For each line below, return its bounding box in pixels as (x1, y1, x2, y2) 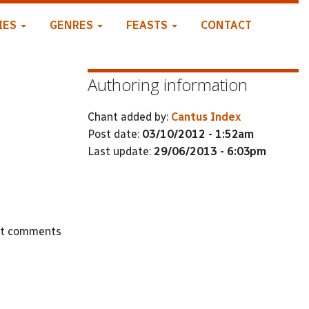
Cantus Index (171, 110, 241, 123)
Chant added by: (88, 110, 171, 123)
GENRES (49, 19, 96, 32)
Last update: (88, 144, 154, 158)
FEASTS (126, 19, 170, 32)
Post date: (88, 127, 142, 141)
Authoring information (88, 73, 248, 96)
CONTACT (200, 19, 252, 32)
